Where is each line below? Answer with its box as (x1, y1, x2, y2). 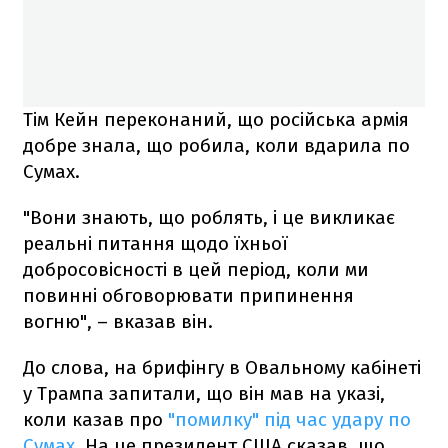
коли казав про (23, 407, 168, 431)
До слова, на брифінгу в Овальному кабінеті (23, 355, 421, 379)
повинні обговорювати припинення (23, 283, 354, 307)
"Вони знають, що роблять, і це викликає (23, 205, 395, 229)
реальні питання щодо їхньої (23, 231, 288, 255)
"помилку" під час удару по (168, 407, 411, 431)
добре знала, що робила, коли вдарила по (23, 133, 410, 157)
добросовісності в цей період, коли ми (23, 257, 369, 281)
